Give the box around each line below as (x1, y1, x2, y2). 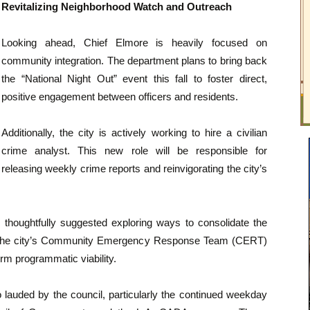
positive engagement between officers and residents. (1, 91, 238, 103)
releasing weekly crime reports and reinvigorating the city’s (1, 163, 267, 175)
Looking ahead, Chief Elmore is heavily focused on (1, 37, 267, 49)
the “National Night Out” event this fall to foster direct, (1, 73, 267, 85)
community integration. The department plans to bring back (1, 55, 267, 67)
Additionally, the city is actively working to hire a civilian (1, 127, 267, 139)
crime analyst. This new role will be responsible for (1, 145, 267, 157)
